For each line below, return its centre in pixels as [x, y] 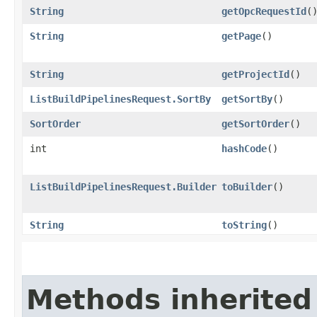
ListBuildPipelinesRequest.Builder [123, 186]
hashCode [244, 148]
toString [244, 225]
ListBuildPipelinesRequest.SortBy [120, 99]
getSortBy [247, 99]
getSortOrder [255, 123]
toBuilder [247, 186]
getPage [241, 36]
